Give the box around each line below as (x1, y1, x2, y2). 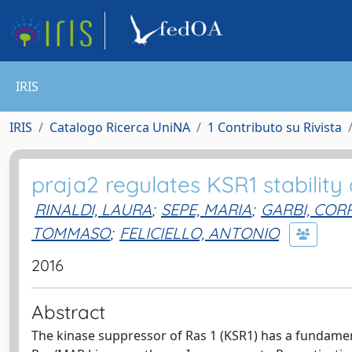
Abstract (31, 300, 105, 324)
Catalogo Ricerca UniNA (49, 119, 190, 136)
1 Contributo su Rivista (207, 119, 342, 136)
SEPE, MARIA (161, 200, 251, 219)
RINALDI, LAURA (35, 200, 152, 219)
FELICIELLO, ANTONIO (119, 222, 279, 243)
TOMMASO (31, 222, 110, 243)
